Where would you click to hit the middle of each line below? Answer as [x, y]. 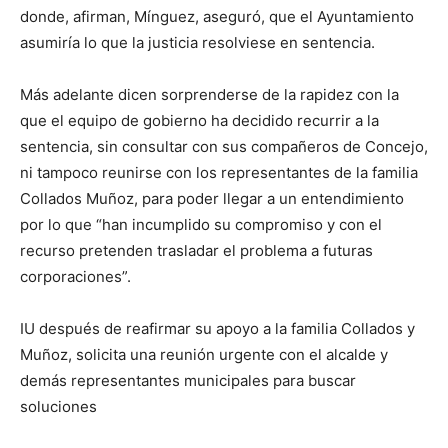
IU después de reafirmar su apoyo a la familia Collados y [217, 329]
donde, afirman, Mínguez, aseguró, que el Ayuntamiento [217, 17]
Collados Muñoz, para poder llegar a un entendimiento [212, 199]
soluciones [58, 407]
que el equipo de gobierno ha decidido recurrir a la [199, 121]
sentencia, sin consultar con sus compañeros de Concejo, [224, 147]
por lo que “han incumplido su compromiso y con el [201, 225]
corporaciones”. [75, 277]
